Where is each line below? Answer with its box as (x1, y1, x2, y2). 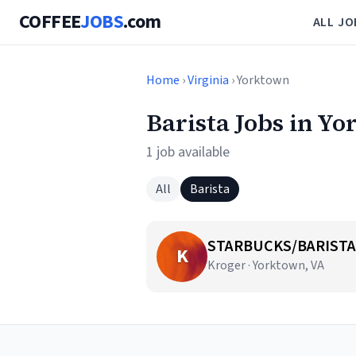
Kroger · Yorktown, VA (207, 257, 324, 274)
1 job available (146, 142, 230, 162)
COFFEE (19, 8, 81, 36)
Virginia (188, 72, 229, 89)
